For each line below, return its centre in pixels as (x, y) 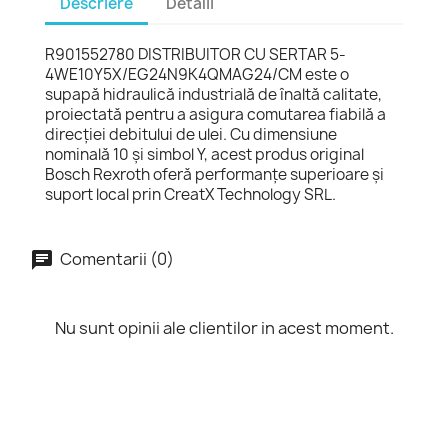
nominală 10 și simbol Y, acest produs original (204, 154)
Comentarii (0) (115, 258)
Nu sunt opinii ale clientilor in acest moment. (224, 327)
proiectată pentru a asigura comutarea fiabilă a (215, 114)
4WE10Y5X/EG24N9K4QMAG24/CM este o (197, 74)
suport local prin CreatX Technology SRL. (190, 194)
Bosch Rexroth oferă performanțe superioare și (214, 174)
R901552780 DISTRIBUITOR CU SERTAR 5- (195, 54)
